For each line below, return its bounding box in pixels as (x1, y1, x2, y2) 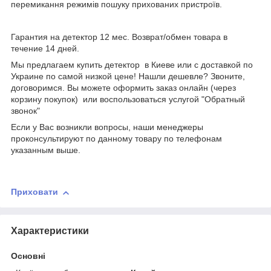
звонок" (11, 106, 40, 116)
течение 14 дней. (11, 44, 79, 54)
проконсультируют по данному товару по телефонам (11, 134, 222, 144)
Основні (11, 251, 45, 261)
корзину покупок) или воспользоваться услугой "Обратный (11, 94, 245, 105)
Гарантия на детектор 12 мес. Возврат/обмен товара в (11, 32, 227, 42)
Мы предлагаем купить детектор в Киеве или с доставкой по (11, 60, 253, 70)
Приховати (11, 187, 58, 197)
